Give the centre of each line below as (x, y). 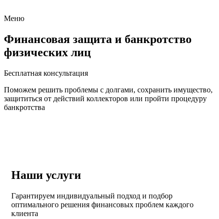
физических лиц (47, 53)
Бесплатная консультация (46, 73)
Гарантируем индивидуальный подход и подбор (92, 196)
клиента (25, 214)
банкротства (24, 108)
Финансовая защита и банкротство (98, 39)
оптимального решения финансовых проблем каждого (102, 205)
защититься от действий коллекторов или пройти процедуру (105, 99)
